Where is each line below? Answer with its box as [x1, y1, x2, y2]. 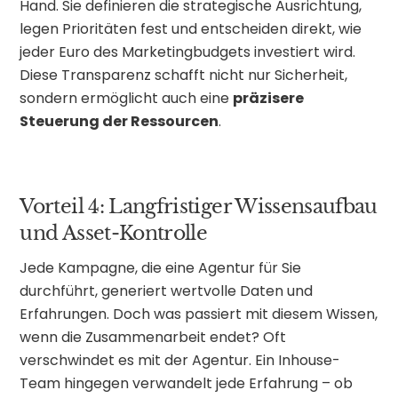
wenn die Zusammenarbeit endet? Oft [20, 326, 287, 347]
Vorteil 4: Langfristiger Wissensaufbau [20, 194, 378, 219]
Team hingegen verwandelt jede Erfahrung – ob [20, 372, 354, 394]
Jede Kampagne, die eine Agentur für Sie [20, 257, 302, 278]
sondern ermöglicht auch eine [20, 88, 234, 109]
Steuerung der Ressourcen [20, 111, 219, 132]
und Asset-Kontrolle [20, 220, 208, 245]
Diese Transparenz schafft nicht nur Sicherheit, [20, 65, 348, 86]
